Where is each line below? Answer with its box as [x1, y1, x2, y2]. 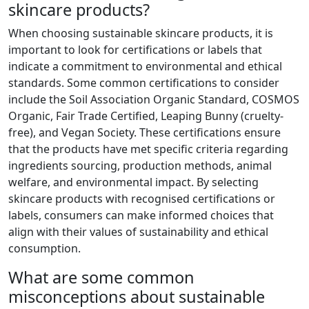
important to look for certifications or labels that [8, 42, 262, 58]
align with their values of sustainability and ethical [8, 224, 268, 240]
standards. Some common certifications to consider [8, 75, 279, 91]
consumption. [8, 241, 81, 257]
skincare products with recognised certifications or [8, 191, 275, 207]
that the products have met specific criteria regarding [8, 141, 288, 157]
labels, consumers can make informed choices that [8, 208, 274, 223]
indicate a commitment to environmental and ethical [8, 59, 282, 74]
